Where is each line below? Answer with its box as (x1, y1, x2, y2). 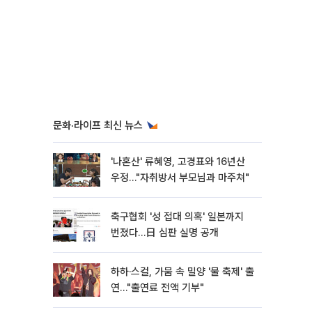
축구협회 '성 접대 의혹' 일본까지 (111, 210, 244, 223)
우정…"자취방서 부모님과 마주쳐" (111, 171, 249, 184)
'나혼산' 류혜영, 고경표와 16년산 (111, 155, 245, 168)
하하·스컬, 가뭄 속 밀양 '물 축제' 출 (111, 265, 254, 278)
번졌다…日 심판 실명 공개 (111, 226, 219, 239)
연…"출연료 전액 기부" (111, 281, 204, 294)
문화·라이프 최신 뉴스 (53, 119, 143, 132)
